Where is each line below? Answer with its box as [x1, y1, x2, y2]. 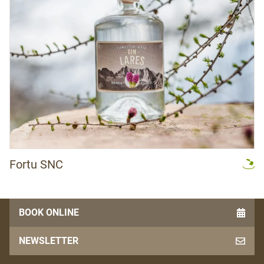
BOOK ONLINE [19, 207, 79, 218]
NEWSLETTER [19, 235, 78, 246]
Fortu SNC [9, 157, 63, 171]
